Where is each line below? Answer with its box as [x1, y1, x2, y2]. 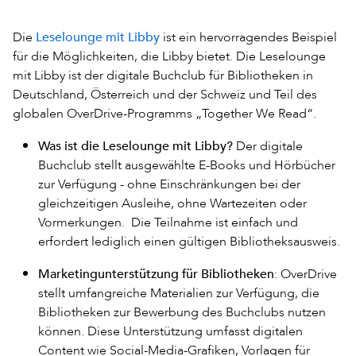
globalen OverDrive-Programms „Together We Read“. [13, 105, 316, 121]
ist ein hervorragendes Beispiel [160, 29, 337, 44]
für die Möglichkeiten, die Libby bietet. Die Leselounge [13, 48, 326, 64]
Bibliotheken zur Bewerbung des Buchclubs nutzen [38, 304, 326, 319]
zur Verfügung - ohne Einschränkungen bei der [38, 176, 300, 192]
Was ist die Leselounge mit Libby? [38, 134, 233, 156]
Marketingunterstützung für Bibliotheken [38, 262, 274, 284]
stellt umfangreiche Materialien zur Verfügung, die [38, 284, 319, 300]
